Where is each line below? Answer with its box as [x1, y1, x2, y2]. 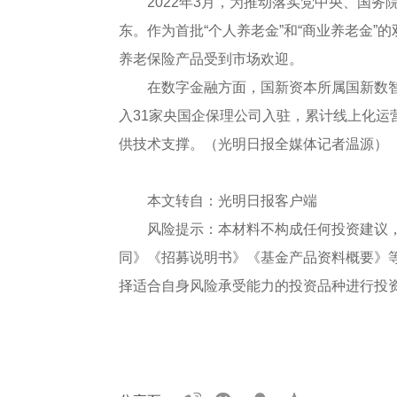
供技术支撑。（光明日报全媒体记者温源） [119, 136, 389, 152]
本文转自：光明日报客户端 [147, 193, 318, 209]
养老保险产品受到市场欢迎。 [119, 51, 304, 67]
